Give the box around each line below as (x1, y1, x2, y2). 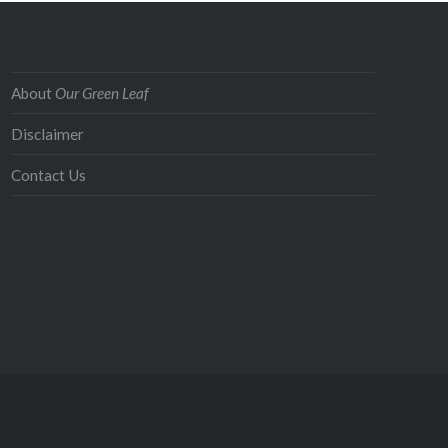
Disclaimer (11, 124, 85, 143)
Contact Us (11, 165, 87, 184)
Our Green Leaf (55, 83, 150, 102)
